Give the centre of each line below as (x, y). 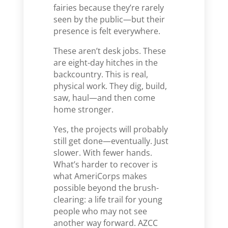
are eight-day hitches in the (106, 63)
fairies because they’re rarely (109, 8)
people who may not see (101, 211)
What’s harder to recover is (106, 164)
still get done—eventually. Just (111, 141)
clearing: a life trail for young (108, 199)
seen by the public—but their (109, 19)
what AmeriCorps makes (101, 176)
